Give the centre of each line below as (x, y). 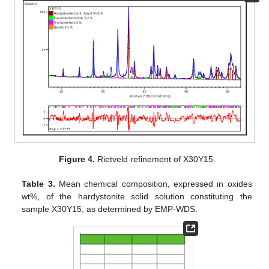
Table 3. (38, 183)
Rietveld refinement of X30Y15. (155, 159)
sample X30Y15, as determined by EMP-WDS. (110, 209)
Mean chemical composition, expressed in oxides (153, 183)
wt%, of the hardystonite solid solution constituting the (137, 196)
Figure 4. (77, 159)
